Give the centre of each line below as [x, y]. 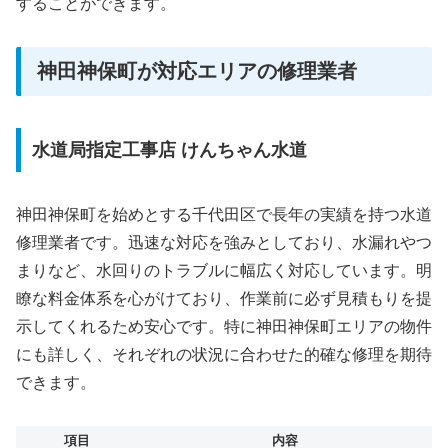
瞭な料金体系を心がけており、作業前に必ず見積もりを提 [224, 298]
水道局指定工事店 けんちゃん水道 [169, 150]
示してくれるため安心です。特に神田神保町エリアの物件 [224, 326]
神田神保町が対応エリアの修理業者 [197, 70]
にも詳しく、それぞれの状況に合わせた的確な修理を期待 [224, 354]
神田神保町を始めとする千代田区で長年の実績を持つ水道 [224, 214]
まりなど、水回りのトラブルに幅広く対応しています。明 [224, 270]
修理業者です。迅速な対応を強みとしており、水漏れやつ [224, 242]
